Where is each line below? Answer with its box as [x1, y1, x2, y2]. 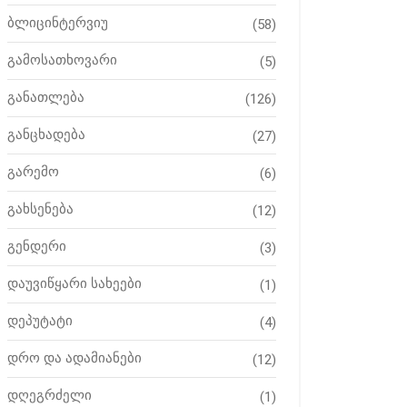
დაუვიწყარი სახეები [7, 275, 142, 292]
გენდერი [7, 238, 66, 254]
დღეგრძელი [7, 387, 92, 403]
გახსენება [7, 201, 74, 217]
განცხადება [7, 126, 85, 143]
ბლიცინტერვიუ [7, 15, 108, 31]
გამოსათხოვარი [7, 52, 117, 68]
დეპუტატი [7, 313, 73, 329]
